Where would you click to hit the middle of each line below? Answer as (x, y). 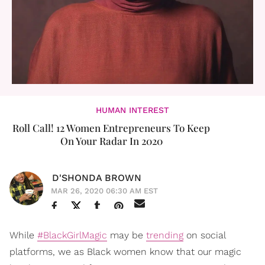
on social (204, 235)
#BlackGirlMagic (72, 235)
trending (165, 235)
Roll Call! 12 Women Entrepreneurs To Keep (111, 127)
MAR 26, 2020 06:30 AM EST (104, 190)
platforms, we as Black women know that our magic (125, 251)
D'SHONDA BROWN (97, 177)
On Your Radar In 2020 (111, 140)
